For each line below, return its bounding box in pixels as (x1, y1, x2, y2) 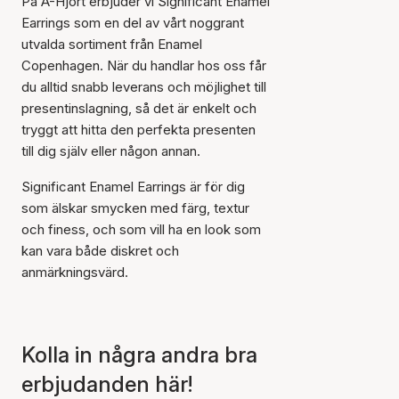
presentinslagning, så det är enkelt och (21, 100, 256, 117)
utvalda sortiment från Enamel (21, 36, 202, 53)
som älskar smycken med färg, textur (21, 199, 249, 216)
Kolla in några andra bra (21, 342, 257, 368)
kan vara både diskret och (21, 242, 179, 259)
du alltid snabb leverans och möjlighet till (21, 78, 266, 95)
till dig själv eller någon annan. (21, 142, 200, 159)
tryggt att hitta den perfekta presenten (21, 121, 256, 138)
